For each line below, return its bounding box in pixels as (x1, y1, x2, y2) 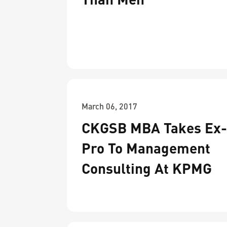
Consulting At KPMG (82, 159, 212, 177)
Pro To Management (82, 139, 210, 157)
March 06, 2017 (82, 101, 137, 111)
